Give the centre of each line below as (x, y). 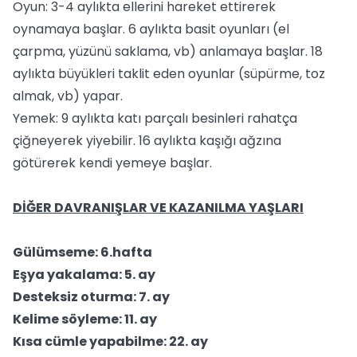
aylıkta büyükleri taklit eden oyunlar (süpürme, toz (169, 74)
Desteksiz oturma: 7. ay (91, 297)
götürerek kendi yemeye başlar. (112, 163)
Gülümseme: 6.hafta (82, 252)
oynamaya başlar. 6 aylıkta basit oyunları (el (151, 29)
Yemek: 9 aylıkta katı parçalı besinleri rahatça (155, 118)
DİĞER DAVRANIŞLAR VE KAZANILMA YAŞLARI (158, 208)
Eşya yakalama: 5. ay (84, 275)
